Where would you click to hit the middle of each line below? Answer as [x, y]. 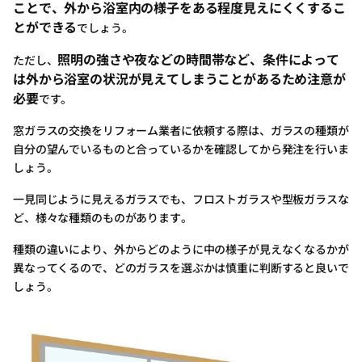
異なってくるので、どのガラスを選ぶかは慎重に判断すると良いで [181, 268]
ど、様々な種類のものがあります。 [103, 218]
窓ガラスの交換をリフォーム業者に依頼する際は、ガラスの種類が [181, 130]
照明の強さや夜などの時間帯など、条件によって [198, 59]
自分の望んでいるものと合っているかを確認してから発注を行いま [181, 149]
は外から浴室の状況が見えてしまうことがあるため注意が [179, 79]
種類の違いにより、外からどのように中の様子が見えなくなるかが [181, 249]
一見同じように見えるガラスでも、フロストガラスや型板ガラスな [181, 199]
